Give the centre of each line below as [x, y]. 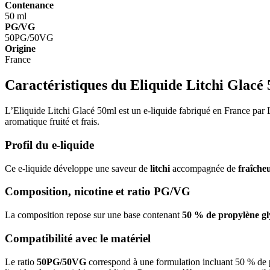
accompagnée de [204, 168]
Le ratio [21, 262]
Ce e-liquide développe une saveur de [77, 168]
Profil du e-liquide [49, 145]
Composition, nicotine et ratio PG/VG [98, 192]
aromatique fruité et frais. [52, 122]
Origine [20, 49]
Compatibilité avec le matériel [78, 238]
